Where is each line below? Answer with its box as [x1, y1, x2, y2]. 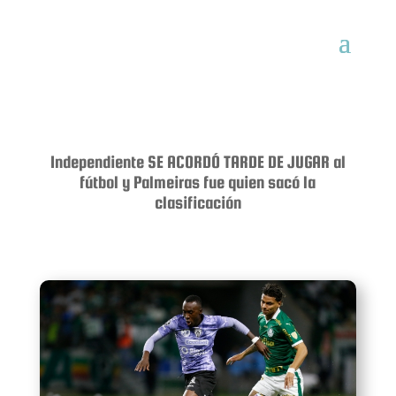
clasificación [154, 193, 241, 212]
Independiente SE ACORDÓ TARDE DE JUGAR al [49, 152, 346, 171]
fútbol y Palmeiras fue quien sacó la [80, 172, 316, 192]
